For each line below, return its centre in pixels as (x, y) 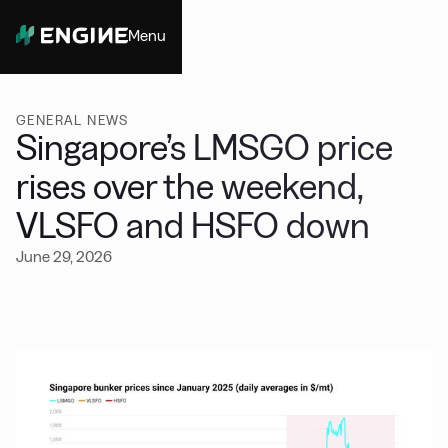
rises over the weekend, (190, 186)
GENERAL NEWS (72, 120)
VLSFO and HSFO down (193, 225)
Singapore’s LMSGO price (204, 147)
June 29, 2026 (64, 256)
